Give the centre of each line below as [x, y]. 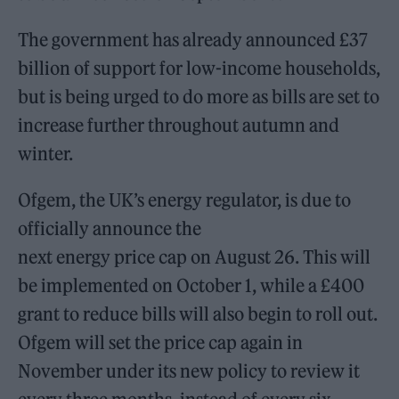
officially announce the [110, 228]
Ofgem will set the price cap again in [161, 342]
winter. [46, 153]
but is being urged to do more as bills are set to [199, 96]
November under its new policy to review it [189, 370]
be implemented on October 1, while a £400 [191, 285]
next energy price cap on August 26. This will [195, 256]
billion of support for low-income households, [199, 68]
